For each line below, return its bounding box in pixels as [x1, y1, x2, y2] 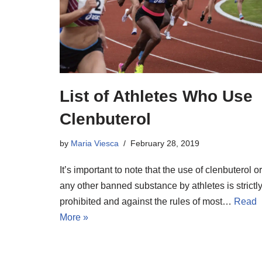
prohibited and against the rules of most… [60, 196, 234, 206]
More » [60, 212, 88, 222]
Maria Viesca [71, 138, 119, 148]
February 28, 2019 [130, 138, 199, 148]
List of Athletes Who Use [60, 87, 253, 105]
